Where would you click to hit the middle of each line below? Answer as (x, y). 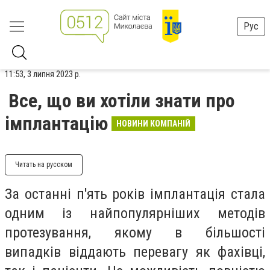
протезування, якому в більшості (135, 233)
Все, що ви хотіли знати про (122, 101)
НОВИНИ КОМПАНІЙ (153, 124)
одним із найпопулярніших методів (135, 213)
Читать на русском (44, 165)
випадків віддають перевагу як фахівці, (135, 252)
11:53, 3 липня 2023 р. (43, 74)
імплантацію (56, 124)
